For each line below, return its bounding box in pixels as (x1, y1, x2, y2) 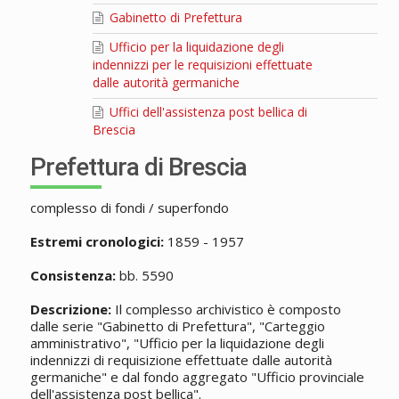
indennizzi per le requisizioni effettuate (92, 56, 313, 74)
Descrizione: (29, 300, 111, 319)
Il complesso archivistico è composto (110, 300, 341, 319)
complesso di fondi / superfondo (29, 199, 229, 217)
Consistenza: (29, 266, 116, 285)
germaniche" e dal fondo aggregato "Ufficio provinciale (29, 368, 364, 387)
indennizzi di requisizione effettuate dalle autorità (29, 351, 332, 370)
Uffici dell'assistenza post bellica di (105, 103, 307, 121)
